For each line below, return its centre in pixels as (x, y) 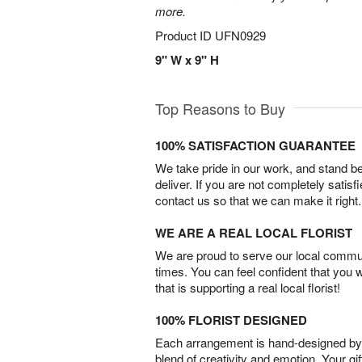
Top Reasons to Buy (220, 108)
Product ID (185, 35)
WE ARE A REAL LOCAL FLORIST (254, 233)
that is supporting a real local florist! (248, 287)
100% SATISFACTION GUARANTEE (255, 145)
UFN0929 (240, 35)
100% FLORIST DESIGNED (231, 320)
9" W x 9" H (187, 60)
